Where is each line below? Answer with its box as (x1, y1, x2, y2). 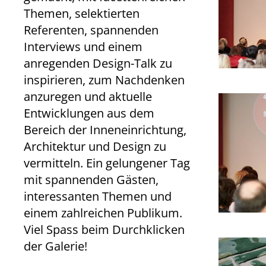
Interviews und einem (24, 39, 143, 55)
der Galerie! (24, 238, 88, 254)
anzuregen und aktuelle (24, 88, 153, 104)
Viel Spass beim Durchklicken (24, 221, 185, 237)
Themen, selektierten (24, 5, 140, 21)
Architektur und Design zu (24, 138, 167, 154)
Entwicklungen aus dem (24, 105, 155, 121)
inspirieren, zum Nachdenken (24, 72, 185, 88)
